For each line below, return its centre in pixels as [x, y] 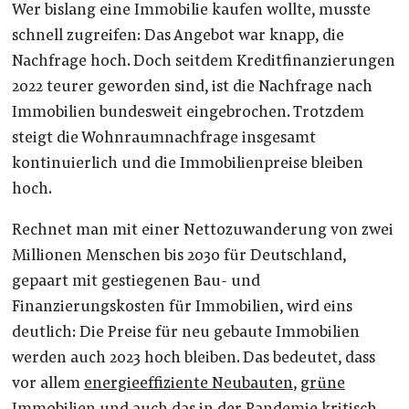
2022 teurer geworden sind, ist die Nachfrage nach [192, 87]
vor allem [47, 385]
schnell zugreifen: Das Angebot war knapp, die [178, 36]
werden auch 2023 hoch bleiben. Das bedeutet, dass [193, 359]
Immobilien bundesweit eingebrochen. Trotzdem [188, 113]
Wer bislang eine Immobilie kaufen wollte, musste [191, 10]
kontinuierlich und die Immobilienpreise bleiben [187, 164]
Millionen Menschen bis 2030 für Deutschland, [178, 257]
